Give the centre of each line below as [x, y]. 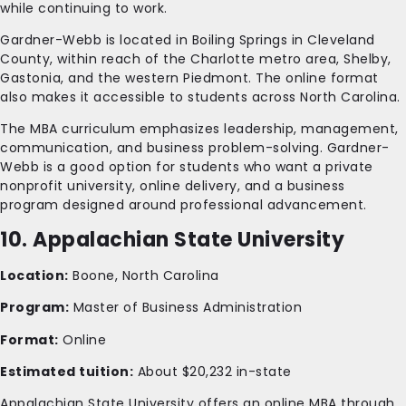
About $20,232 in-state [213, 372]
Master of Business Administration [185, 308]
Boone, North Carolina [144, 275]
